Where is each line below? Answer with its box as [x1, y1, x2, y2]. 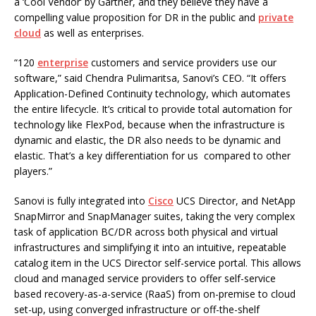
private [258, 11, 293, 24]
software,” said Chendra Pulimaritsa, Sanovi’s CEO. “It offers [14, 71, 286, 85]
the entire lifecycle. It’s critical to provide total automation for [14, 102, 292, 116]
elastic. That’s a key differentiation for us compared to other [14, 149, 291, 162]
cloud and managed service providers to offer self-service [14, 272, 276, 285]
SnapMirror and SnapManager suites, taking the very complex [14, 209, 295, 223]
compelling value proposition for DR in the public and [14, 11, 258, 24]
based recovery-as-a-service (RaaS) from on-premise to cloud [14, 287, 296, 300]
